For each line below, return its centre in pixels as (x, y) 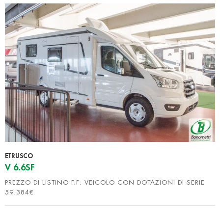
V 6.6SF (20, 168)
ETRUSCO (19, 156)
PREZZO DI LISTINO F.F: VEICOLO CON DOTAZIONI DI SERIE (105, 183)
